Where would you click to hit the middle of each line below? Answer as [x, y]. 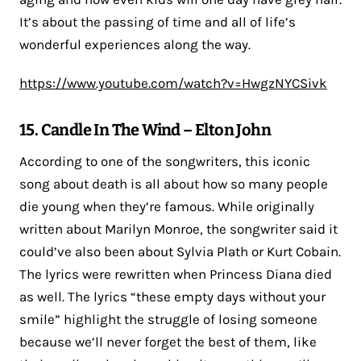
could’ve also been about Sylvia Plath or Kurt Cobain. [180, 251]
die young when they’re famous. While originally [167, 206]
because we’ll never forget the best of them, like [168, 341]
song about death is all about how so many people [174, 183]
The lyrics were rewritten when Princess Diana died [176, 274]
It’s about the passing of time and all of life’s [158, 21]
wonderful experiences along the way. [135, 44]
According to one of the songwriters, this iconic [165, 161]
